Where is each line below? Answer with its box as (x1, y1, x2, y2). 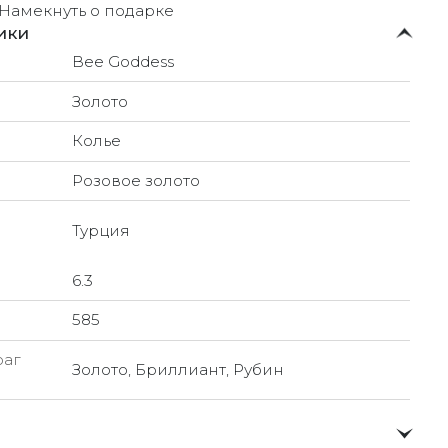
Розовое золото (71, 171, 200, 191)
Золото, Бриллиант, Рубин (71, 360, 284, 380)
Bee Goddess (71, 51, 174, 71)
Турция (71, 220, 130, 240)
